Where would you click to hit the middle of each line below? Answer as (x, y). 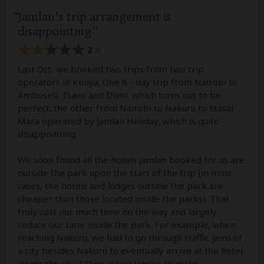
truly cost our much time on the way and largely (117, 211)
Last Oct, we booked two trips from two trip (111, 69)
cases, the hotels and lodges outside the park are (121, 185)
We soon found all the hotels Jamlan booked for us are (131, 159)
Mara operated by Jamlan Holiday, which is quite (118, 121)
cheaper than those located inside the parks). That (123, 198)
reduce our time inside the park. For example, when (127, 224)
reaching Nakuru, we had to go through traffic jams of (130, 237)
